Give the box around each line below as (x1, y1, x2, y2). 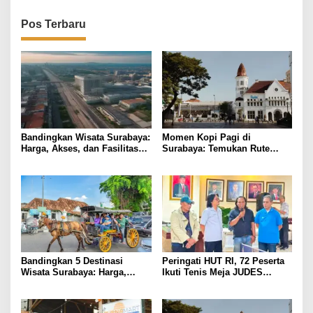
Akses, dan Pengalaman (21, 278, 125, 289)
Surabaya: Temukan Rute (161, 143, 270, 154)
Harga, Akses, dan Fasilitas (21, 143, 138, 154)
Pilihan (21, 154, 52, 165)
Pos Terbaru (21, 18, 86, 31)
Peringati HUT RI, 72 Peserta (161, 256, 284, 267)
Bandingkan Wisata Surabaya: (21, 131, 150, 143)
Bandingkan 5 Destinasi (21, 256, 123, 267)
